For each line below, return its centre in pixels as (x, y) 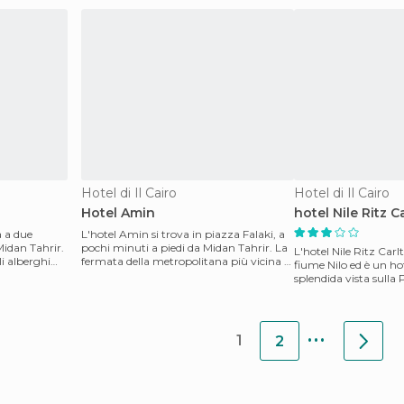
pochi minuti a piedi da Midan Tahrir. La (184, 248)
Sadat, (97, 275)
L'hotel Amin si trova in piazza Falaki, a (183, 234)
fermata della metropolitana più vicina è (185, 261)
